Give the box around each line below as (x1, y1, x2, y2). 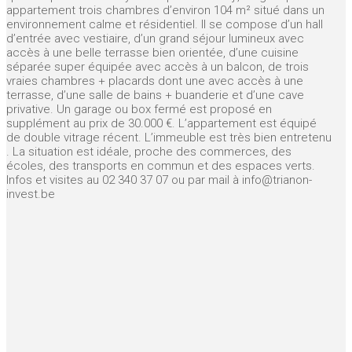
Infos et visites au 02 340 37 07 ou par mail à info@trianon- (6, 173, 312, 187)
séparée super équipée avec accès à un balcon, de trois (6, 60, 309, 74)
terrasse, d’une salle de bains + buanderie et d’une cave (6, 88, 304, 102)
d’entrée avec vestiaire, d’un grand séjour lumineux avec (6, 31, 304, 46)
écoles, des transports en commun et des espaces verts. (6, 159, 315, 173)
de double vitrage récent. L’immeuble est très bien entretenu (6, 130, 332, 145)
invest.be (6, 187, 55, 201)
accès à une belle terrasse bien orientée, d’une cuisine (6, 46, 299, 60)
